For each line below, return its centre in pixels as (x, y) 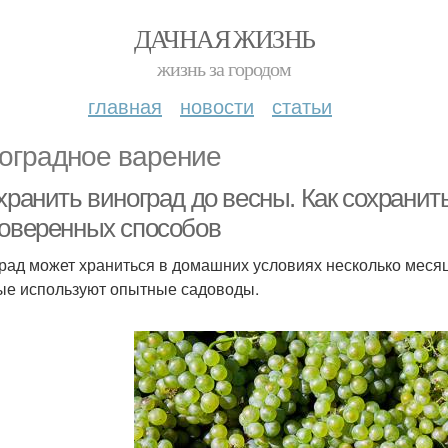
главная (125, 105)
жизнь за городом (224, 68)
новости (217, 105)
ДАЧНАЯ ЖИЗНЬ (224, 38)
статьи (302, 105)
